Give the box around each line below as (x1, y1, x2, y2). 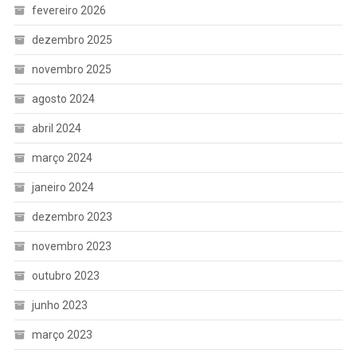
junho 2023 (31, 299, 88, 312)
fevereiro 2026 (31, 4, 106, 18)
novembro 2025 (31, 63, 112, 76)
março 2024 (31, 151, 92, 165)
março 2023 (31, 328, 92, 342)
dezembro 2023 (31, 210, 112, 224)
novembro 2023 (31, 240, 112, 253)
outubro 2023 (31, 269, 100, 283)
